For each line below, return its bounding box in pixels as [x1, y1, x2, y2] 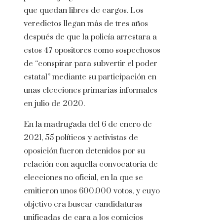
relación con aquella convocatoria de [24, 159, 158, 170]
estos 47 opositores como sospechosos [24, 45, 160, 56]
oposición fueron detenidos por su [24, 146, 145, 156]
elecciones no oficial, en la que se [24, 173, 143, 183]
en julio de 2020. [24, 99, 85, 109]
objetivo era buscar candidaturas [24, 199, 143, 210]
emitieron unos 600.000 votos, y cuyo [24, 186, 160, 196]
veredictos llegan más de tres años [24, 19, 148, 29]
